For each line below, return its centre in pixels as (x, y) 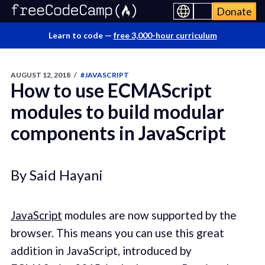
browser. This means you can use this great (117, 233)
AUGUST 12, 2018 (40, 75)
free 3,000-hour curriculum (165, 35)
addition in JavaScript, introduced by (101, 251)
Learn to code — (81, 35)
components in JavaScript (118, 133)
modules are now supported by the (149, 215)
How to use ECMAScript (111, 90)
